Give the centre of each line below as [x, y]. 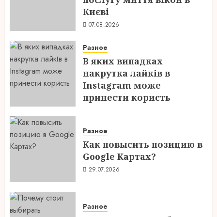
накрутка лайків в [126, 73]
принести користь [127, 97]
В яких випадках [123, 61]
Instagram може [122, 85]
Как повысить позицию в [143, 144]
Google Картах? [119, 156]
